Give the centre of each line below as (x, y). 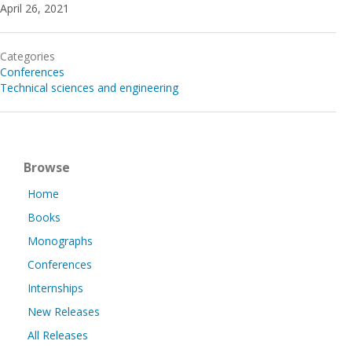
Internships (55, 288)
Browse (47, 167)
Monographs (60, 241)
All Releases (58, 335)
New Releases (64, 312)
